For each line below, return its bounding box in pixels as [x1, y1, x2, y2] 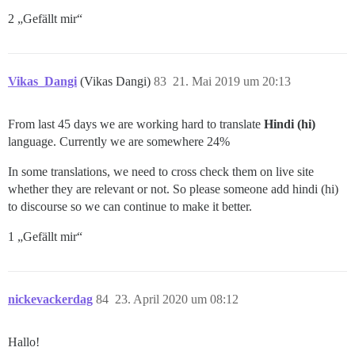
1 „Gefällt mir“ [8, 230, 82, 244]
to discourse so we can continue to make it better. [8, 200, 252, 214]
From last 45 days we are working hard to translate [8, 117, 264, 132]
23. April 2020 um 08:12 [115, 292, 239, 307]
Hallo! [8, 335, 40, 349]
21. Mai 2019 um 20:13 [173, 74, 291, 89]
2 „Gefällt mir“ [8, 12, 82, 26]
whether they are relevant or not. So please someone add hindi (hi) [8, 182, 338, 197]
